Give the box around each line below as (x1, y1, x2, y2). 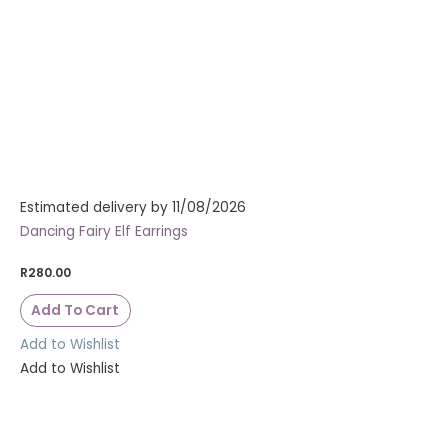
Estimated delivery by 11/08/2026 (20, 198, 246, 218)
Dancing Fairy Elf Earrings (20, 222, 188, 242)
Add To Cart (31, 300, 120, 320)
